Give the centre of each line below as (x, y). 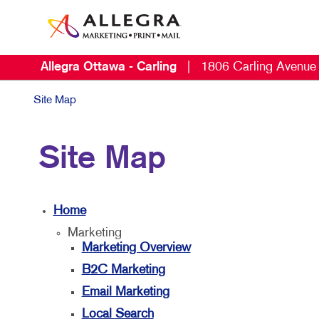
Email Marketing (125, 292)
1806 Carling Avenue (258, 67)
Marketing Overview (136, 248)
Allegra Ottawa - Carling (110, 67)
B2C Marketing (123, 270)
